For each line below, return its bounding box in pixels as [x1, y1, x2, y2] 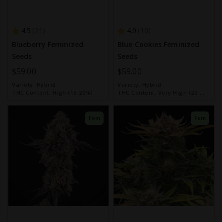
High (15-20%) [52, 89, 93, 96]
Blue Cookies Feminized [117, 40, 200, 49]
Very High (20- [158, 89, 200, 96]
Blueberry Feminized [12, 40, 83, 49]
